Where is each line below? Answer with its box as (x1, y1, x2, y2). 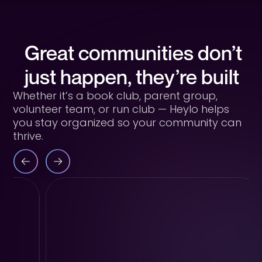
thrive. (13, 129, 44, 143)
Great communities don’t (25, 40, 243, 65)
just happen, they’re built (25, 64, 240, 89)
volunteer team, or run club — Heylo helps (13, 102, 230, 116)
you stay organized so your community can (13, 115, 242, 130)
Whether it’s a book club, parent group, (13, 88, 218, 103)
